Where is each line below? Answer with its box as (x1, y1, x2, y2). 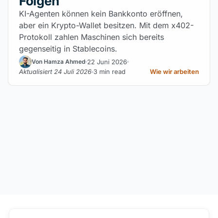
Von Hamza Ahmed (32, 58, 85, 65)
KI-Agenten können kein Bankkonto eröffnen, (19, 9, 183, 18)
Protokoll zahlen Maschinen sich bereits (19, 32, 164, 42)
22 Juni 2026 (87, 57, 127, 66)
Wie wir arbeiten (150, 68, 199, 75)
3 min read (93, 68, 126, 75)
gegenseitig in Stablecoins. (19, 44, 117, 54)
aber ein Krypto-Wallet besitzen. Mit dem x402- (19, 20, 194, 30)
